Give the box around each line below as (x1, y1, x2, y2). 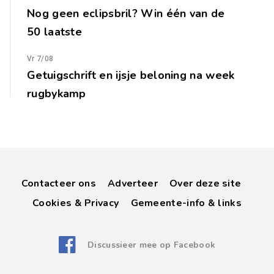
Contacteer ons (21, 176, 96, 190)
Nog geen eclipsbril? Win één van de (27, 6, 225, 21)
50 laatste (27, 24, 83, 39)
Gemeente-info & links (130, 196, 242, 210)
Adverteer (108, 176, 158, 190)
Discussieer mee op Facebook (87, 239, 216, 251)
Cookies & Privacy (32, 196, 119, 210)
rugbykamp (27, 86, 86, 101)
